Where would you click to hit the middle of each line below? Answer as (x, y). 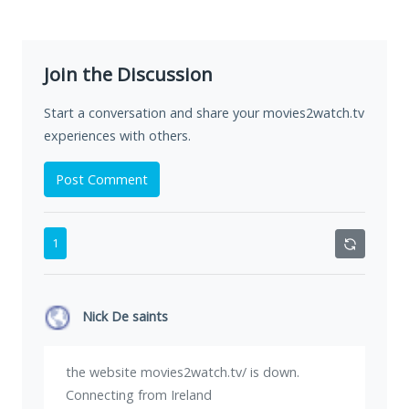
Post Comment (102, 180)
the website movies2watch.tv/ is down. (183, 372)
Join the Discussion (128, 74)
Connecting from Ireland (139, 395)
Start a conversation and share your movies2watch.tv (204, 113)
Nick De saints (125, 317)
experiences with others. (117, 136)
